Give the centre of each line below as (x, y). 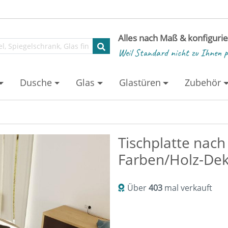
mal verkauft (187, 188)
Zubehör (203, 82)
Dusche (36, 82)
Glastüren (140, 82)
